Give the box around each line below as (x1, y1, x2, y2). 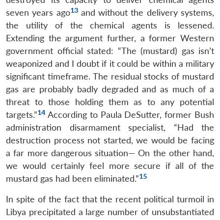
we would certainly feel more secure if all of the (6, 160, 214, 171)
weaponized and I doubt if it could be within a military (6, 58, 214, 69)
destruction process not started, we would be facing (6, 135, 214, 145)
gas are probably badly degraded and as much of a (6, 83, 214, 94)
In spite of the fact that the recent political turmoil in (6, 193, 214, 204)
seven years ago (6, 7, 70, 18)
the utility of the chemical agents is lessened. (6, 20, 214, 30)
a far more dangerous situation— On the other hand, (6, 147, 214, 158)
